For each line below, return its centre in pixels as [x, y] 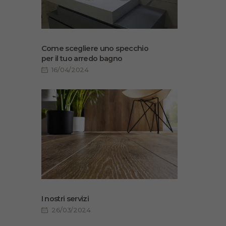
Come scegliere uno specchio [95, 48]
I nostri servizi [65, 199]
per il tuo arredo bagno [82, 58]
